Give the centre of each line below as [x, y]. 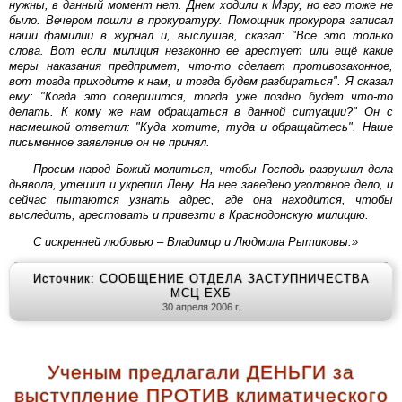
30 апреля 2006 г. [201, 306]
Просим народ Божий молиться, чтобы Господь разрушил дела [213, 169]
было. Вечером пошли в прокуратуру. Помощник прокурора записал [201, 20]
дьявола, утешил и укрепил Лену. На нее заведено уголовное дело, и [201, 184]
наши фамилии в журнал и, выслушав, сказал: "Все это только [26, 35]
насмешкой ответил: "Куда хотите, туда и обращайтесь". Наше [140, 127]
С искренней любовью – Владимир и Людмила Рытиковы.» [195, 242]
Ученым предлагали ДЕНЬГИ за [201, 373]
